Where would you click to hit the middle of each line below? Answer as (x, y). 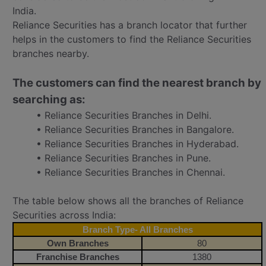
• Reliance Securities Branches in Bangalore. (135, 129)
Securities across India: (64, 215)
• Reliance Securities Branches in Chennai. (131, 172)
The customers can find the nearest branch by (137, 83)
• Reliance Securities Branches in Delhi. (124, 115)
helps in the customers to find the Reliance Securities (132, 39)
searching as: (49, 99)
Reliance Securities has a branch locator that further (130, 25)
